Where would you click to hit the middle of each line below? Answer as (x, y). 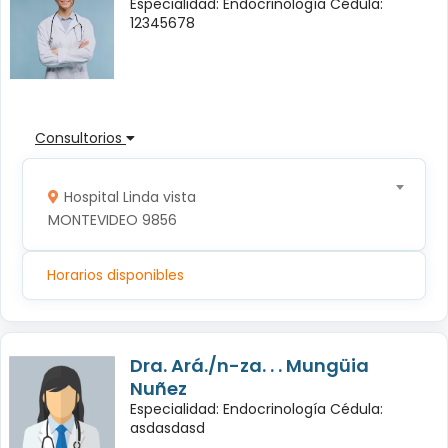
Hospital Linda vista (129, 197)
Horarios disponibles (115, 274)
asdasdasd (167, 427)
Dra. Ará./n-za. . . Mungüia (249, 365)
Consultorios (80, 138)
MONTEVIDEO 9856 (112, 220)
